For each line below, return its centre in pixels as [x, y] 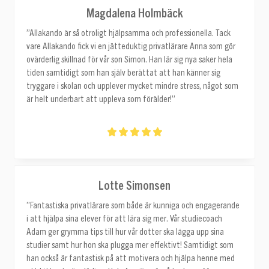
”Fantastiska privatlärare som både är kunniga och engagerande [133, 205]
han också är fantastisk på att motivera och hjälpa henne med [131, 258]
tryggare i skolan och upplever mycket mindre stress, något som [132, 86]
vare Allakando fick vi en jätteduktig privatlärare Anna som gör [131, 46]
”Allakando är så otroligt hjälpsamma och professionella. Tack [128, 33]
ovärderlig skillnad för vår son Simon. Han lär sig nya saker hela [129, 59]
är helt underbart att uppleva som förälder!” [101, 99]
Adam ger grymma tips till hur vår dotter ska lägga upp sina [125, 232]
